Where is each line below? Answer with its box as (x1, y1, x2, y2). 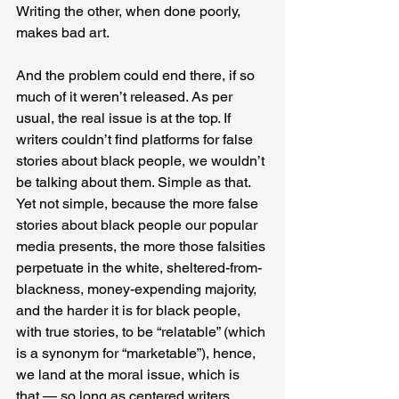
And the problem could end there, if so (16, 66, 258, 84)
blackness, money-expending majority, (16, 280, 260, 297)
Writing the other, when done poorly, (16, 2, 244, 20)
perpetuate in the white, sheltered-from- (16, 258, 262, 276)
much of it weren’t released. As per (16, 87, 236, 105)
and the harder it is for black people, (16, 301, 244, 319)
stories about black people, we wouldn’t (16, 151, 268, 169)
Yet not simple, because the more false (16, 194, 262, 212)
